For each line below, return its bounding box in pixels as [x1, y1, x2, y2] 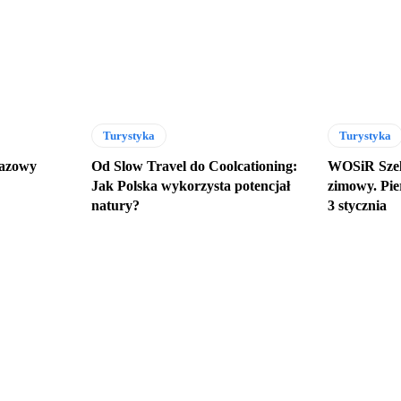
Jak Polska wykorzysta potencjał [91, 178, 291, 194]
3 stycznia [327, 198, 387, 214]
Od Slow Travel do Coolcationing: [91, 158, 298, 175]
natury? [91, 198, 141, 214]
